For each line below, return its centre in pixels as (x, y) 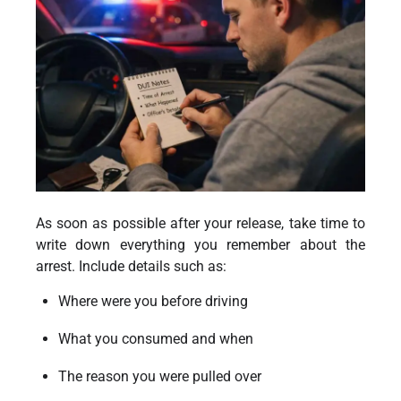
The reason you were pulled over (160, 376)
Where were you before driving (153, 301)
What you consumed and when (156, 338)
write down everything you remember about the (200, 244)
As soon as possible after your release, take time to (200, 223)
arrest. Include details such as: (131, 266)
